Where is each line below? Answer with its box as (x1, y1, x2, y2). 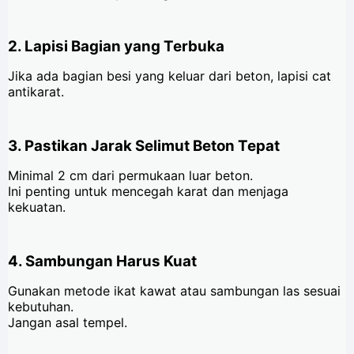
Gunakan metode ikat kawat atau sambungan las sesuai (8, 283, 341, 299)
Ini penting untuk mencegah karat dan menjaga (8, 183, 288, 200)
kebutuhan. (8, 299, 73, 315)
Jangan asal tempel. (8, 314, 127, 331)
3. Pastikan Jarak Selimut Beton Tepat (8, 137, 280, 156)
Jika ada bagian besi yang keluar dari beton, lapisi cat (8, 68, 331, 85)
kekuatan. (8, 199, 66, 216)
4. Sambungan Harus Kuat (8, 252, 197, 271)
